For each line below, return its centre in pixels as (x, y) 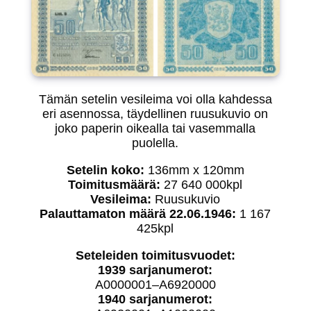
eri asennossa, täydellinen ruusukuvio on (155, 114)
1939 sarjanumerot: (155, 270)
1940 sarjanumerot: (155, 299)
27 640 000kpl (202, 185)
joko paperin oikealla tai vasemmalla (155, 128)
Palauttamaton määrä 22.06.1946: (138, 214)
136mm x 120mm (194, 170)
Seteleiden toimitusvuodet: (155, 255)
